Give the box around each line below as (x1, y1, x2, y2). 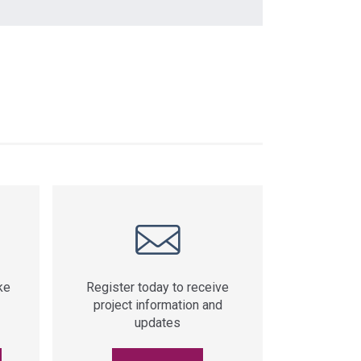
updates (135, 315, 181, 330)
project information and (93, 297, 222, 313)
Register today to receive (86, 280, 230, 295)
